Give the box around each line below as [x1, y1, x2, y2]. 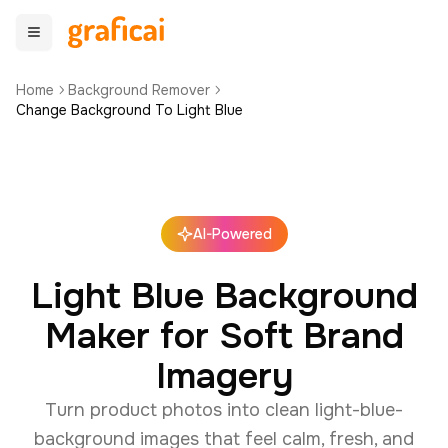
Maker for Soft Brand [44, 313, 404, 359]
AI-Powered [192, 225, 272, 243]
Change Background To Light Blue [16, 101, 243, 119]
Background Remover [68, 81, 210, 99]
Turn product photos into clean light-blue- [45, 399, 403, 421]
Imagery [155, 353, 293, 399]
